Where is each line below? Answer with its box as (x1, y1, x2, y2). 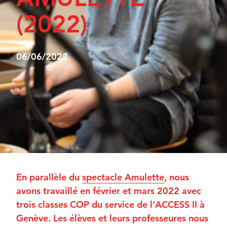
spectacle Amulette (82, 171, 164, 183)
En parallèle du (16, 171, 82, 183)
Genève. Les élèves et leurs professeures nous (16, 212, 208, 224)
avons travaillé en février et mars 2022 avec (16, 185, 201, 197)
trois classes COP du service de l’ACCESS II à (16, 199, 205, 211)
